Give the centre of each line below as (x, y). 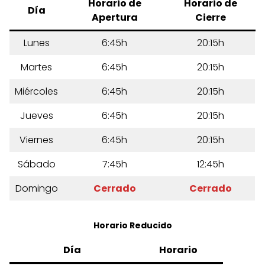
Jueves (36, 115)
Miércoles (36, 91)
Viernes (36, 140)
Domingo (36, 188)
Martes (36, 67)
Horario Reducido (132, 225)
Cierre (211, 17)
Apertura (114, 17)
